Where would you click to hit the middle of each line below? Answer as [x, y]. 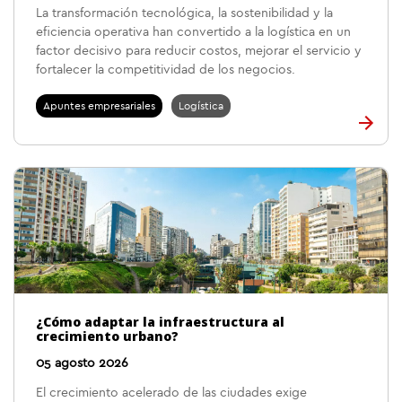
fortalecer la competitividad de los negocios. [166, 70]
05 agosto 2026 [82, 363]
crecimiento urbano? [107, 336]
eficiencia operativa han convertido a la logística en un [193, 32]
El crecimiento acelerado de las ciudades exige [171, 393]
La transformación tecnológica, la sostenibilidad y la [184, 13]
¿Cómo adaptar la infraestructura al [160, 322]
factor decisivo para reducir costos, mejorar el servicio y [199, 51]
